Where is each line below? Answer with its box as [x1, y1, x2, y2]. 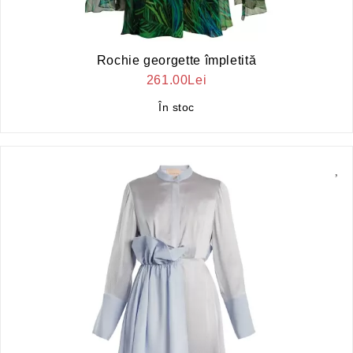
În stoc [158, 100, 195, 113]
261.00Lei [146, 72, 207, 87]
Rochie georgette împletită [96, 53, 257, 67]
